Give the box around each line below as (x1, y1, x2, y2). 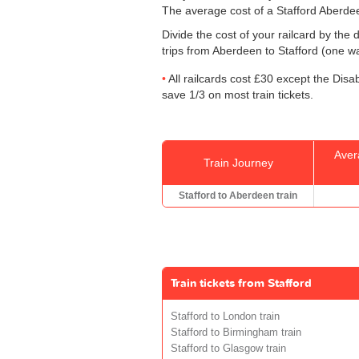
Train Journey (203, 155, 273, 169)
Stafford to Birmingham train (171, 326, 301, 338)
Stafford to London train (171, 310, 280, 322)
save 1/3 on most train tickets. (162, 87, 313, 101)
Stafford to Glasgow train (171, 342, 286, 354)
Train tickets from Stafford (171, 275, 312, 291)
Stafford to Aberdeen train (179, 189, 297, 201)
